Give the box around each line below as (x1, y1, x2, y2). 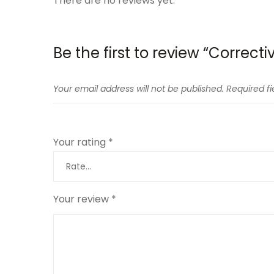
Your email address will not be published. (53, 83, 224, 95)
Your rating (53, 135, 108, 149)
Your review (53, 192, 111, 206)
